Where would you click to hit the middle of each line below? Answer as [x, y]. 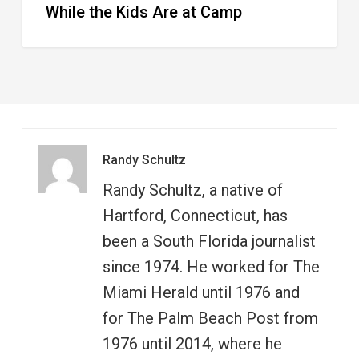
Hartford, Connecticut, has [195, 216]
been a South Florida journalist [209, 242]
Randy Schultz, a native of [192, 190]
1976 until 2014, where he [192, 344]
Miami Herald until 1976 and [201, 293]
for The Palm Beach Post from [210, 319]
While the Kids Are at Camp [143, 12]
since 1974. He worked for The [211, 267]
